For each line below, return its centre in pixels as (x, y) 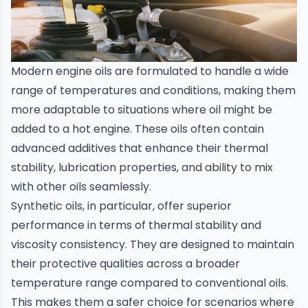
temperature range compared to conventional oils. (150, 283)
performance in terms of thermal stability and (136, 225)
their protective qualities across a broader (125, 263)
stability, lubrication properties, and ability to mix (142, 167)
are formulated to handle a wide (200, 71)
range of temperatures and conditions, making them (153, 90)
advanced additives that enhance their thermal (140, 148)
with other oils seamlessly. (81, 186)
